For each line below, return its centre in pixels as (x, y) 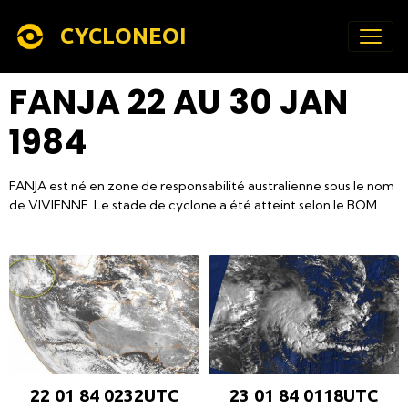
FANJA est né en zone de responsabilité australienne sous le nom (202, 186)
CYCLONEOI (123, 36)
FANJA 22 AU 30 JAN (178, 102)
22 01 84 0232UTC (104, 395)
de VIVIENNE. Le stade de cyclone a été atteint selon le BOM (193, 205)
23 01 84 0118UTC (304, 395)
